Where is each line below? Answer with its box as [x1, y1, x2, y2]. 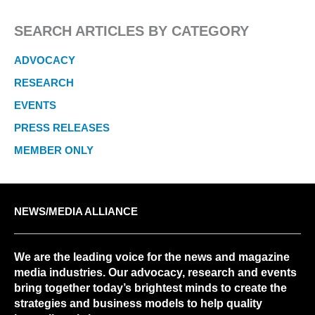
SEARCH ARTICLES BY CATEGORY [14, 22, 249, 39]
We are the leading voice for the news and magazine [14, 250, 290, 263]
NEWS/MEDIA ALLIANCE [14, 206, 138, 218]
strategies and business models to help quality [14, 297, 262, 309]
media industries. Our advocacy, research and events [14, 266, 297, 278]
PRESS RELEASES [14, 122, 110, 134]
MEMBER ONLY [14, 144, 94, 156]
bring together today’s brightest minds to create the [14, 281, 287, 294]
